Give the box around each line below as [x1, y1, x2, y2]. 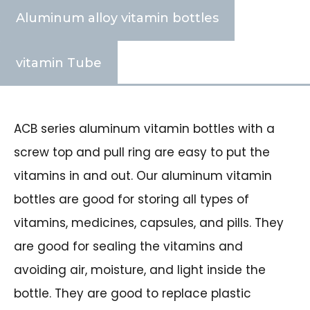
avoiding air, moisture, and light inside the [14, 261, 266, 278]
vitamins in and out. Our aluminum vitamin [14, 167, 272, 184]
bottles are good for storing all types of [14, 190, 249, 208]
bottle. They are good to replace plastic [14, 284, 251, 302]
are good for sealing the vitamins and [14, 237, 243, 255]
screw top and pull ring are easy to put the [14, 143, 270, 161]
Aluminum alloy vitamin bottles [16, 10, 219, 26]
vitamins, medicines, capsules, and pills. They [14, 214, 284, 231]
